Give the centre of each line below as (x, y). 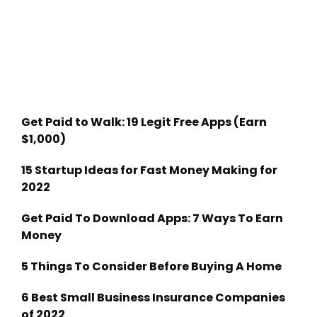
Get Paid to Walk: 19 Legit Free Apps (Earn (144, 122)
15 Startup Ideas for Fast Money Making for (149, 170)
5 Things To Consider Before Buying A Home (151, 266)
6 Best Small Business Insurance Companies (153, 297)
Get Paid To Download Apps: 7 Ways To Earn (152, 218)
